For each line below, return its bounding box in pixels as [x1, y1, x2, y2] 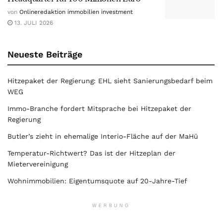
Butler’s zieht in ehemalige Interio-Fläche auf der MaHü [7, 132, 198, 141]
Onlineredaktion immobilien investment [19, 8, 133, 16]
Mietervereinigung [7, 160, 68, 168]
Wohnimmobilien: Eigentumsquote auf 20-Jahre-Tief [7, 177, 187, 185]
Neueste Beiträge [7, 49, 82, 60]
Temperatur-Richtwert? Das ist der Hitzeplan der [7, 149, 175, 158]
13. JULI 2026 [12, 19, 53, 27]
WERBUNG [92, 203, 130, 209]
